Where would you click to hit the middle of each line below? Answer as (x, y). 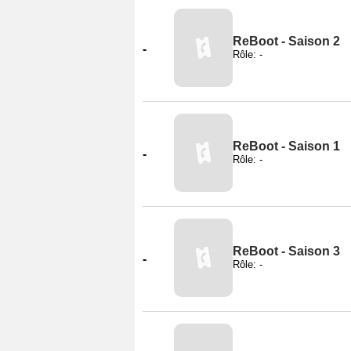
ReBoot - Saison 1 (286, 146)
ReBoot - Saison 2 (286, 41)
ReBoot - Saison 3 (286, 251)
